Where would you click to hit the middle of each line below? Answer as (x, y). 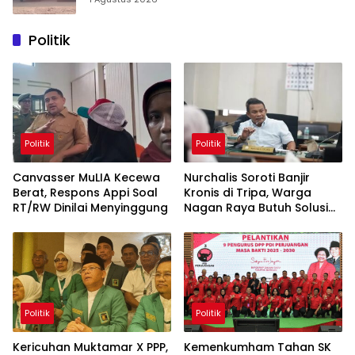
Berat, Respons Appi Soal (85, 192)
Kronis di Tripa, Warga (248, 192)
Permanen (213, 222)
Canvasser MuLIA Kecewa (86, 177)
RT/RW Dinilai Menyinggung (90, 207)
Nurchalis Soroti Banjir (247, 177)
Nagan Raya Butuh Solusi (256, 207)
